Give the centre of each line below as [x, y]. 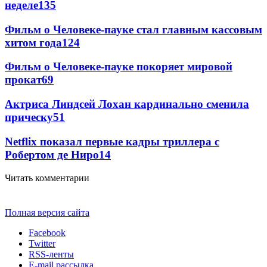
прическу [29, 117]
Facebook [47, 232]
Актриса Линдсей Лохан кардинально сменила [127, 104]
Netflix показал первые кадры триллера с [112, 141]
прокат [23, 80]
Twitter [42, 243]
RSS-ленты [51, 254]
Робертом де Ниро [52, 154]
